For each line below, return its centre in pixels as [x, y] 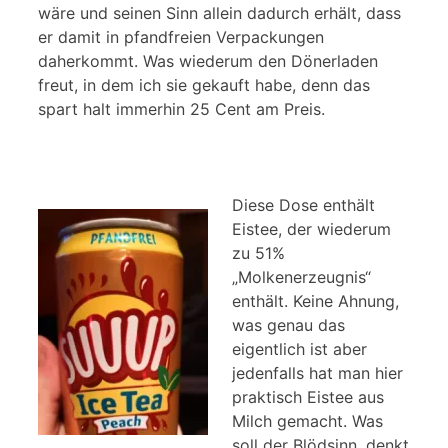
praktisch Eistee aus [308, 397]
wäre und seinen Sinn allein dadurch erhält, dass [219, 13]
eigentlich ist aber [299, 349]
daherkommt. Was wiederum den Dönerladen [208, 61]
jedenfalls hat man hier [317, 373]
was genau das [288, 325]
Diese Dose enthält [303, 205]
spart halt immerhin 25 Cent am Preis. [181, 109]
